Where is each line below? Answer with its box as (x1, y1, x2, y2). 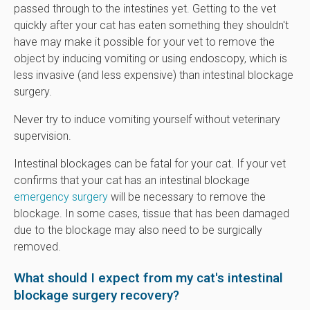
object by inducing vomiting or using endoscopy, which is (14, 51, 287, 65)
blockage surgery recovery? (14, 286, 179, 303)
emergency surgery (14, 190, 108, 203)
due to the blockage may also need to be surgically (14, 223, 262, 237)
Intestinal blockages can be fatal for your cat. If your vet (14, 156, 286, 170)
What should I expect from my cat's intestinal (14, 269, 283, 286)
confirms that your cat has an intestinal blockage (14, 173, 250, 187)
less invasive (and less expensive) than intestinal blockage (14, 68, 293, 82)
